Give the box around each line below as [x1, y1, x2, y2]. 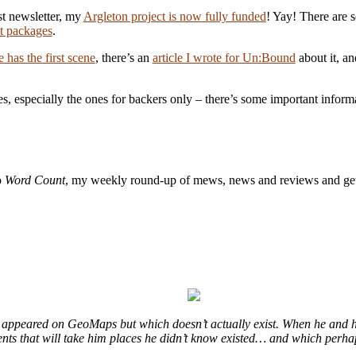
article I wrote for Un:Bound [152, 50, 296, 64]
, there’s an [95, 50, 153, 64]
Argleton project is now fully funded [83, 9, 266, 23]
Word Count [4, 172, 65, 187]
